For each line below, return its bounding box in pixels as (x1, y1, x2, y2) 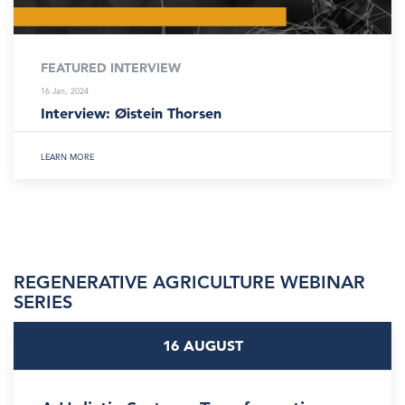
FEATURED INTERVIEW (41, 60, 181, 76)
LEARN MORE (41, 150, 94, 162)
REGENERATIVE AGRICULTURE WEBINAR (14, 271, 365, 293)
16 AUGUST (162, 336, 243, 354)
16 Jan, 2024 (41, 85, 89, 96)
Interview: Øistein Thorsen (41, 104, 221, 122)
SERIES (14, 291, 72, 313)
